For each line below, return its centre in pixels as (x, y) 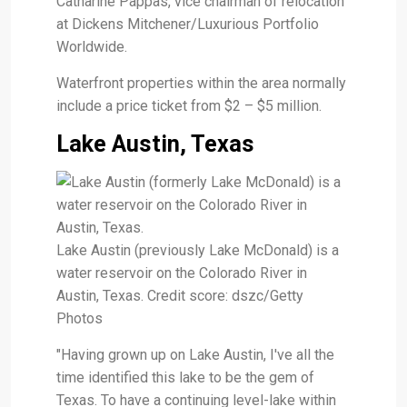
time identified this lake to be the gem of (185, 378)
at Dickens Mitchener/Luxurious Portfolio (188, 25)
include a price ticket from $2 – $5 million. (189, 106)
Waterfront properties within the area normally (201, 84)
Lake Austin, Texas (155, 144)
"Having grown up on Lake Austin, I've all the (195, 355)
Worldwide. (92, 47)
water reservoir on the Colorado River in (182, 273)
